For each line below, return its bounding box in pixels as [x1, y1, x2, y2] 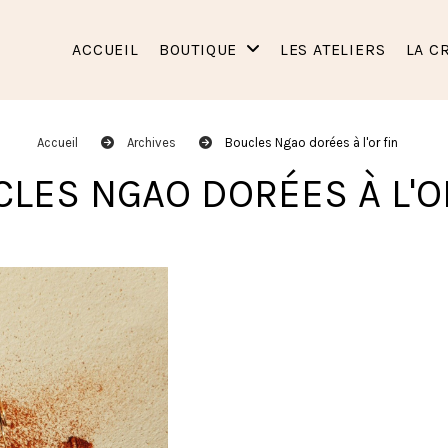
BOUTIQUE [158, 40, 243, 59]
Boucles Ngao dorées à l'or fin [225, 135, 401, 150]
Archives [127, 135, 179, 150]
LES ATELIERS [279, 40, 386, 59]
